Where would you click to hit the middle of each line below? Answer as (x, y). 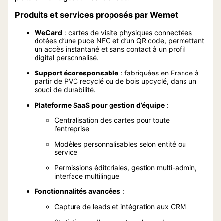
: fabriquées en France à (158, 73)
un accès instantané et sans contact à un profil (110, 49)
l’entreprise (72, 128)
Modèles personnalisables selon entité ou (120, 144)
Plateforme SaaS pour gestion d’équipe (99, 105)
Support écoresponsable (76, 73)
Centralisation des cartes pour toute (112, 120)
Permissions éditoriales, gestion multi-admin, (125, 167)
